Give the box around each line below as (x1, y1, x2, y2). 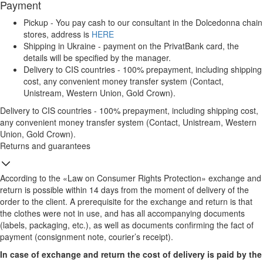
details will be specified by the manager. (23, 52, 171, 64)
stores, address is (23, 28, 92, 41)
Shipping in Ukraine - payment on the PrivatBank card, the (23, 40, 239, 52)
